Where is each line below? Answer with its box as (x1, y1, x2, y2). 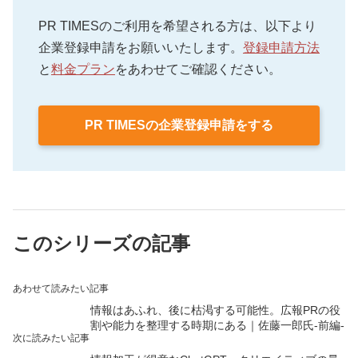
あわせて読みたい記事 (13, 283, 109, 295)
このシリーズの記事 (13, 233, 190, 255)
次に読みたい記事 (13, 332, 89, 344)
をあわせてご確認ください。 (115, 62, 281, 77)
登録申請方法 (243, 41, 320, 55)
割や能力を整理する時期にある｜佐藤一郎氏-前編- (89, 319, 344, 332)
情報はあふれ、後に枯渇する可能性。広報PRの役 (89, 304, 340, 317)
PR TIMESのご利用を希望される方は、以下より (38, 19, 316, 34)
